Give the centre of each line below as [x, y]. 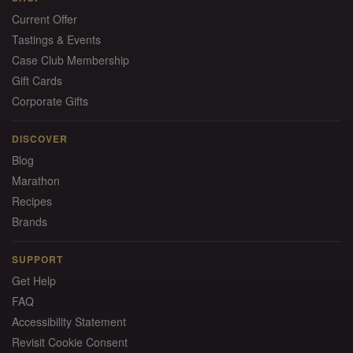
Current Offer [45, 19]
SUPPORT [37, 259]
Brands [30, 221]
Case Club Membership [71, 60]
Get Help [34, 281]
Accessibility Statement [69, 321]
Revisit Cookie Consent [70, 342]
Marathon [36, 180]
